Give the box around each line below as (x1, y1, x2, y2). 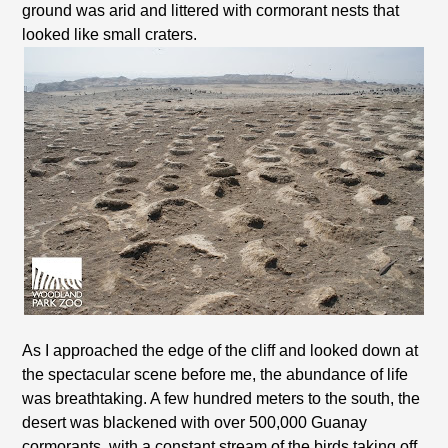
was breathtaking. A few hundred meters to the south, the (22, 390, 421, 407)
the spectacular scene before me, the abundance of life (22, 366, 409, 383)
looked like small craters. (22, 26, 198, 43)
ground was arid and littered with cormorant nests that (22, 2, 400, 19)
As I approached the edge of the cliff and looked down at (22, 342, 419, 359)
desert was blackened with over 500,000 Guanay (22, 414, 368, 431)
